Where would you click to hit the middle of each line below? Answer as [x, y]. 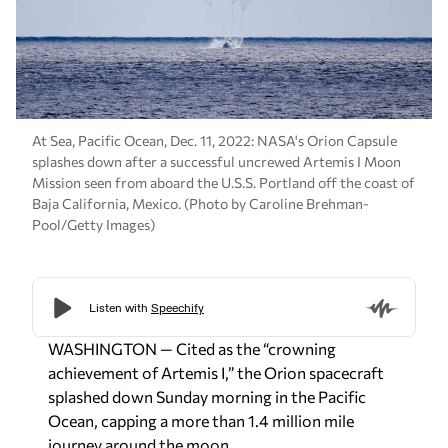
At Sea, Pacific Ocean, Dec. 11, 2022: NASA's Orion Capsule [214, 140]
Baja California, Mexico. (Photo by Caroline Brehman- [200, 203]
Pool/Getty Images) [93, 224]
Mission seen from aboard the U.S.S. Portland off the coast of [223, 182]
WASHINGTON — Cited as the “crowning [192, 349]
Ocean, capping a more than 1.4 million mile [201, 421]
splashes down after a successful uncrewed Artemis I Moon [216, 161]
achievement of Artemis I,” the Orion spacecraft [216, 373]
